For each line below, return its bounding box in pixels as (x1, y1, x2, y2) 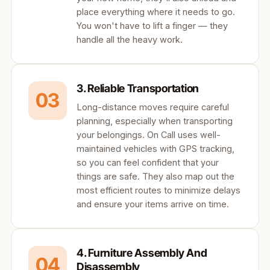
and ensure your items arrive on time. (77, 199, 229, 210)
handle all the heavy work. (77, 34, 183, 45)
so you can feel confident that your (77, 157, 219, 168)
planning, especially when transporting (77, 116, 233, 127)
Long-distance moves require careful (77, 102, 229, 113)
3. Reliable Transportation (77, 82, 199, 95)
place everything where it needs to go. (77, 7, 235, 17)
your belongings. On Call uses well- (77, 130, 221, 140)
